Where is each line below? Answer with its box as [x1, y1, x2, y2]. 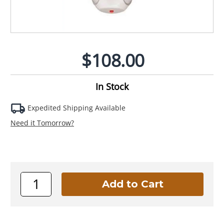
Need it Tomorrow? [10, 117, 74, 127]
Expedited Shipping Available [25, 102, 125, 112]
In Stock [95, 80, 128, 92]
